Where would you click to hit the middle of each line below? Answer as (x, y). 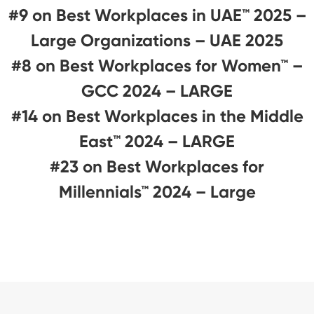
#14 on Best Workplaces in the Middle (157, 116)
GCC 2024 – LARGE (157, 90)
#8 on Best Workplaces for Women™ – (157, 65)
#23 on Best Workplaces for (157, 166)
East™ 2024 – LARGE (157, 141)
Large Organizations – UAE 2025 (157, 40)
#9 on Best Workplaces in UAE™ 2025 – (157, 15)
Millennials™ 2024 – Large (157, 191)
